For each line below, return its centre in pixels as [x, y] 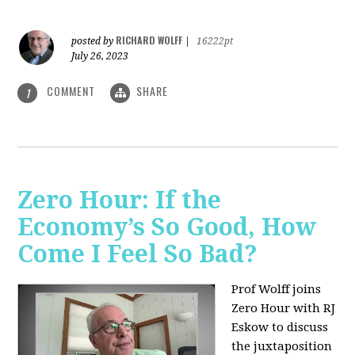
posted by [94, 42]
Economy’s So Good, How [167, 227]
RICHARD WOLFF [149, 40]
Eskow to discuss [280, 327]
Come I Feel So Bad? [138, 254]
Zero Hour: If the [120, 200]
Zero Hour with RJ [284, 308]
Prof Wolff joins [277, 289]
